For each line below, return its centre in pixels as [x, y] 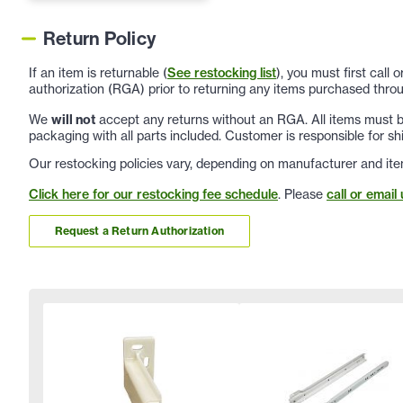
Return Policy [100, 38]
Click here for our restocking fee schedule [153, 194]
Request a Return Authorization [139, 231]
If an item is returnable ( [98, 72]
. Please [302, 193]
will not [73, 119]
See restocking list [222, 72]
